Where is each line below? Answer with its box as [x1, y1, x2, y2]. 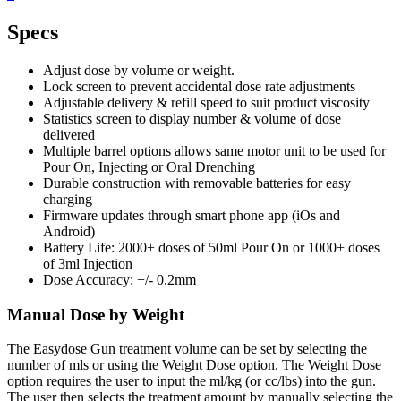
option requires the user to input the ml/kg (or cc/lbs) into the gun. [7, 373, 376, 389]
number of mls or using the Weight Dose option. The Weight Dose [7, 357, 381, 373]
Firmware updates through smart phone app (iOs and [43, 207, 340, 223]
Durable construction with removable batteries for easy [43, 175, 351, 191]
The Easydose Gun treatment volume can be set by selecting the [7, 341, 367, 357]
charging [43, 191, 92, 207]
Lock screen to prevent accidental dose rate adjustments [43, 78, 355, 94]
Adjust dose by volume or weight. [43, 62, 235, 78]
